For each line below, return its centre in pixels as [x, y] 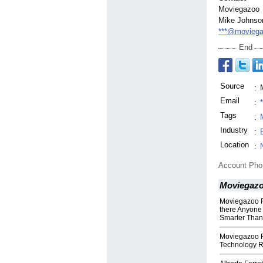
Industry [234, 130]
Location [235, 145]
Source [232, 86]
